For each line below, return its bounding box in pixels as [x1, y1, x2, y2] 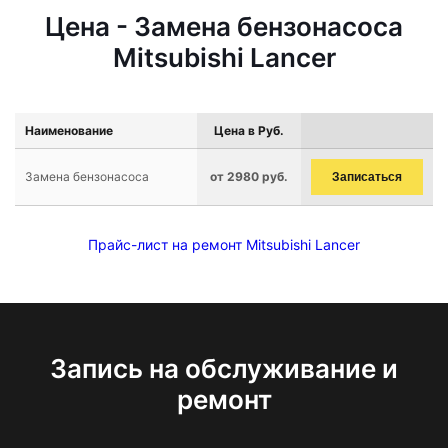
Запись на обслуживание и [50, 353, 398, 384]
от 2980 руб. [210, 169, 288, 184]
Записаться [332, 170, 402, 184]
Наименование [25, 123, 113, 138]
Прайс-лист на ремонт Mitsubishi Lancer [88, 236, 360, 253]
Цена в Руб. [214, 123, 284, 138]
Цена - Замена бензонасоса [45, 11, 403, 42]
